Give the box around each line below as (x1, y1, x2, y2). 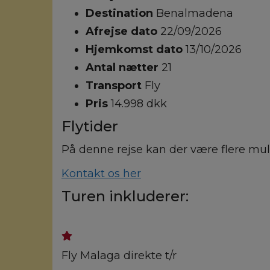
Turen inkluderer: (61, 187, 189, 205)
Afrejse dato (86, 25, 160, 38)
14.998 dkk (111, 97, 167, 110)
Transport (86, 79, 145, 92)
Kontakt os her (61, 167, 141, 180)
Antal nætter (86, 61, 162, 74)
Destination (86, 7, 156, 20)
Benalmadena (156, 7, 233, 20)
